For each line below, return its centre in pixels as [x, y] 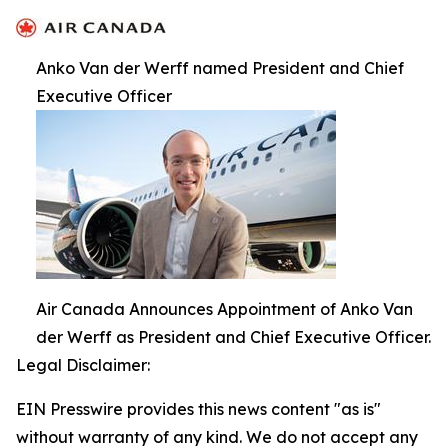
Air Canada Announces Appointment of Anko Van [224, 309]
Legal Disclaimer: [83, 365]
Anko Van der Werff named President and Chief [220, 68]
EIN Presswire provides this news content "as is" [198, 409]
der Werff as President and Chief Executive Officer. [233, 337]
